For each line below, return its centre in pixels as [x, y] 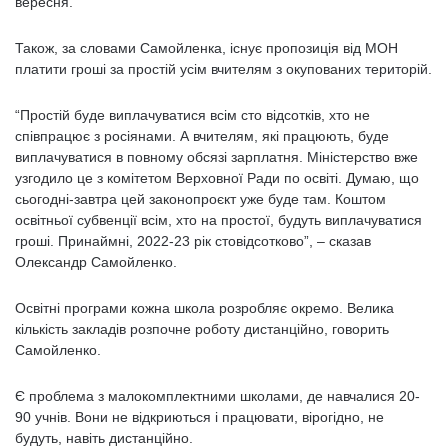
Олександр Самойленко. [96, 262]
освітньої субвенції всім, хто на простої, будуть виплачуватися [218, 220]
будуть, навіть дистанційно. [104, 438]
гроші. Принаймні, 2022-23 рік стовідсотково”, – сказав [193, 241]
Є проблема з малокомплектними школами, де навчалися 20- [217, 396]
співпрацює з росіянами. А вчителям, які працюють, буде [202, 136]
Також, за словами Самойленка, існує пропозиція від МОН [206, 48]
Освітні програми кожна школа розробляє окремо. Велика [204, 308]
